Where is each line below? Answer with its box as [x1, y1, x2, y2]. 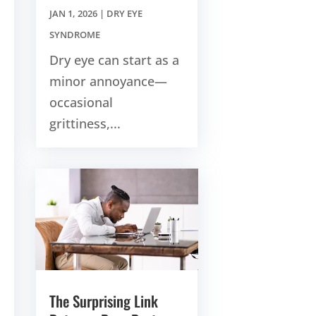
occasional [49, 94, 113, 111]
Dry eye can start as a [49, 51, 179, 69]
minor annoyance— [49, 73, 167, 90]
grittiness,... [49, 115, 121, 133]
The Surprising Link [49, 290, 158, 312]
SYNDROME [49, 28, 100, 42]
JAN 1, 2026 [49, 7, 97, 20]
